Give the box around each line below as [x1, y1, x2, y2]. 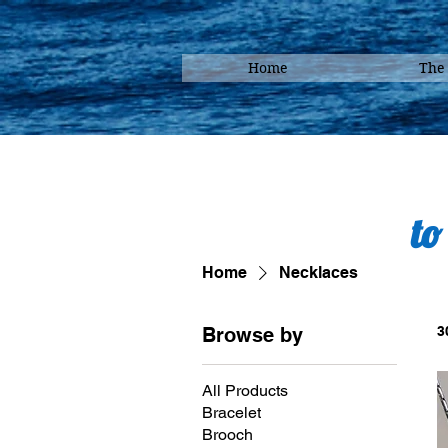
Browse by [202, 323, 303, 347]
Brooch [202, 425, 253, 444]
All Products [202, 381, 288, 400]
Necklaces [279, 263, 358, 282]
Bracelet [202, 403, 261, 422]
